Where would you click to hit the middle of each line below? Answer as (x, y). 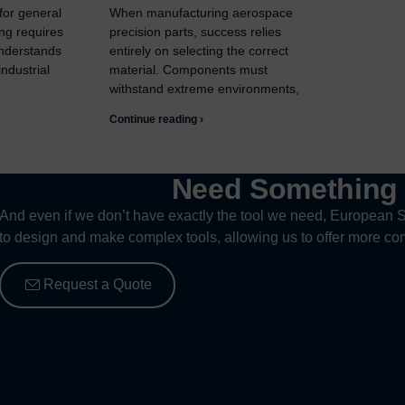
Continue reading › (157, 120)
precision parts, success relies (196, 32)
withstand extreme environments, (205, 89)
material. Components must (189, 70)
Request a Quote (98, 285)
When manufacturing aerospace (202, 13)
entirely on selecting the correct (199, 51)
